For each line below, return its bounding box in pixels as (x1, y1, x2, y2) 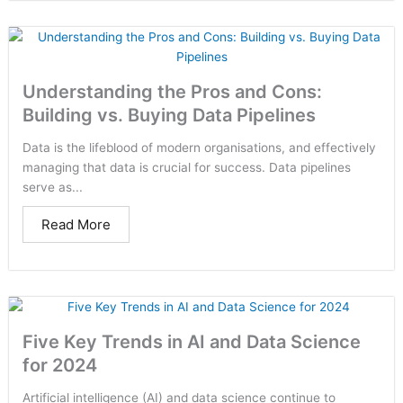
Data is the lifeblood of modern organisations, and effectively (22, 140, 376, 155)
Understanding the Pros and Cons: (22, 81, 322, 103)
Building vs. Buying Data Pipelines (22, 104, 316, 126)
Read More (41, 216, 111, 233)
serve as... (22, 180, 83, 194)
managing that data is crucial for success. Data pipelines (22, 160, 351, 175)
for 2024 (22, 354, 97, 376)
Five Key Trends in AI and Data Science (22, 331, 361, 353)
